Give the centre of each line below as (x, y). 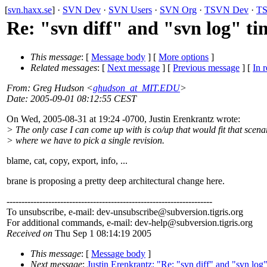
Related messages (64, 68)
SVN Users (130, 10)
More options (184, 57)
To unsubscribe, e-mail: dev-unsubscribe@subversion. (108, 212)
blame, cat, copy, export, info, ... (67, 161)
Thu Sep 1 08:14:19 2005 (102, 234)
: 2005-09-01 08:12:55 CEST (81, 99)
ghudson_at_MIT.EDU (136, 88)
